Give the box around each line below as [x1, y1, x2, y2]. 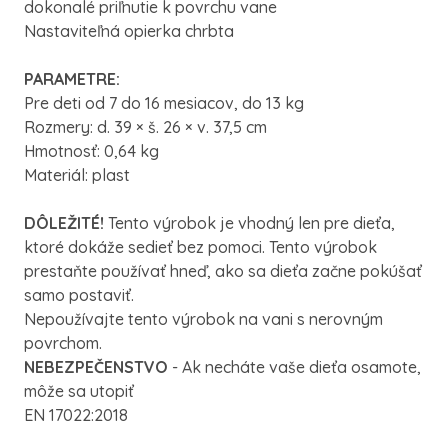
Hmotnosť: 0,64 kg [24, 141, 159, 161]
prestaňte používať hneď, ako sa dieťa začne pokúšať [24, 261, 422, 281]
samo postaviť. [24, 285, 134, 305]
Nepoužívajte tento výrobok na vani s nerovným [24, 309, 383, 329]
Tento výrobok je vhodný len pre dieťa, [108, 213, 395, 233]
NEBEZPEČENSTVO [24, 357, 168, 377]
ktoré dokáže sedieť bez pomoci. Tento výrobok [24, 237, 377, 257]
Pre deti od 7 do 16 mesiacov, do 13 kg [24, 93, 304, 113]
